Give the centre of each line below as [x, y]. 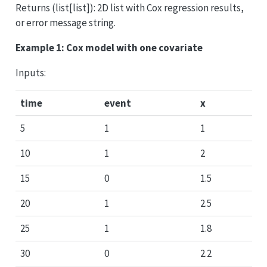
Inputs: [30, 73]
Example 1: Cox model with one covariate [109, 48]
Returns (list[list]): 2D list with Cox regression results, [129, 8]
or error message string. [65, 23]
